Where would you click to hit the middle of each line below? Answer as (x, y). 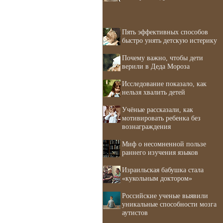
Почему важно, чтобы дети (163, 58)
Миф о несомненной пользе (164, 144)
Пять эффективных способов (165, 32)
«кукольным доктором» (157, 178)
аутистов (135, 213)
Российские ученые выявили (165, 196)
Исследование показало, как (164, 84)
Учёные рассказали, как (158, 110)
